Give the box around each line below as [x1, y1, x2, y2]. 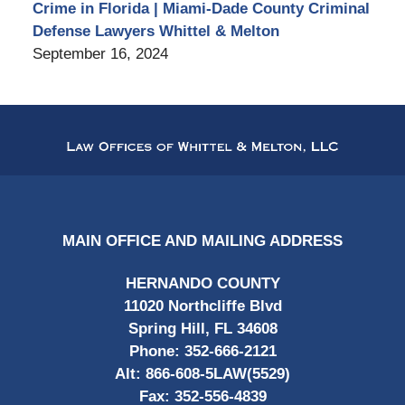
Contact [202, 106, 254, 124]
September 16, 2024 [32, 45, 168, 63]
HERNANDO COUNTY [125, 275, 280, 293]
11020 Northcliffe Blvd [123, 297, 282, 316]
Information [202, 128, 278, 146]
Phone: [128, 343, 184, 361]
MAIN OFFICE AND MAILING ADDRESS [62, 231, 343, 250]
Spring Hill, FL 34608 [127, 320, 278, 338]
